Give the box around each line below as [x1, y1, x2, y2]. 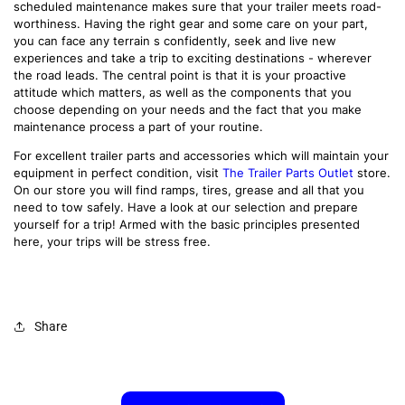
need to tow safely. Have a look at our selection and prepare [14, 200, 358, 215]
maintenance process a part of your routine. [14, 119, 263, 135]
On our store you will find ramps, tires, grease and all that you [14, 183, 364, 198]
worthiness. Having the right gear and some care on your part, [14, 16, 368, 32]
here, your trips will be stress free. [14, 234, 211, 250]
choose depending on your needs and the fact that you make [14, 102, 362, 118]
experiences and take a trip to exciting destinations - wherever [14, 51, 372, 66]
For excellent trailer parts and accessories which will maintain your [14, 148, 389, 164]
